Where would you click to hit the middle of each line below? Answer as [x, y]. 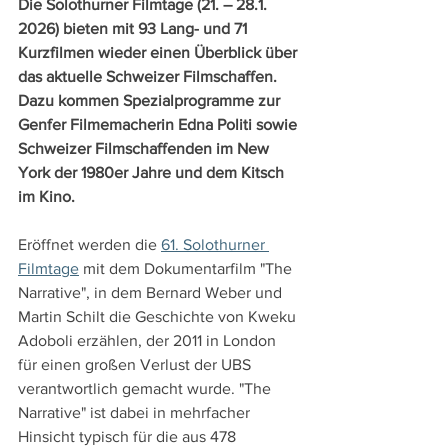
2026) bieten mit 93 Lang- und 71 [134, 29]
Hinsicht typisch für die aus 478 [129, 437]
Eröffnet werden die [89, 245]
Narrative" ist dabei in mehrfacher [136, 413]
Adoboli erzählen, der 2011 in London [149, 341]
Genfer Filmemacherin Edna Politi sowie [159, 125]
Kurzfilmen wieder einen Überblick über [159, 53]
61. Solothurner [215, 245]
